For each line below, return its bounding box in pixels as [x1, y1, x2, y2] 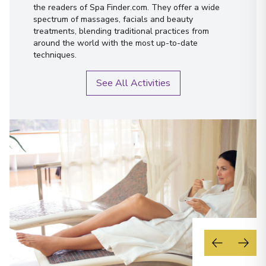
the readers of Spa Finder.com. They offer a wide [33, 2, 220, 13]
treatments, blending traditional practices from [33, 26, 209, 37]
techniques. [33, 49, 77, 61]
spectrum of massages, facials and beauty [33, 14, 193, 25]
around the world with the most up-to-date [33, 37, 198, 49]
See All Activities [96, 77, 170, 90]
